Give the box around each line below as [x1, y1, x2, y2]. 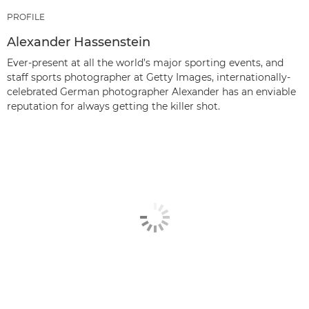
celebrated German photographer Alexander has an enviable [7, 85, 296, 98]
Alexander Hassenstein [7, 34, 150, 50]
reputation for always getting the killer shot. [7, 99, 220, 112]
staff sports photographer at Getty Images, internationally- [7, 70, 290, 83]
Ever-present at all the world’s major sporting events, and [7, 56, 283, 69]
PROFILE [7, 11, 45, 22]
